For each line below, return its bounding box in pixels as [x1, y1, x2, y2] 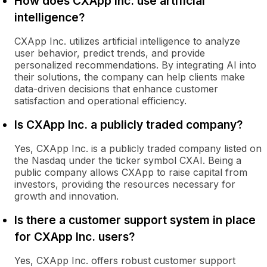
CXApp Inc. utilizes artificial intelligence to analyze [14, 35, 240, 47]
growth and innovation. [14, 190, 119, 202]
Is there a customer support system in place [14, 213, 256, 227]
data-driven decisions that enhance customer [14, 83, 218, 95]
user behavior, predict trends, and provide [14, 47, 205, 59]
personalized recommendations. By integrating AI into [14, 59, 256, 71]
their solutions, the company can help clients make [14, 71, 245, 83]
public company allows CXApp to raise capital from [14, 166, 247, 178]
